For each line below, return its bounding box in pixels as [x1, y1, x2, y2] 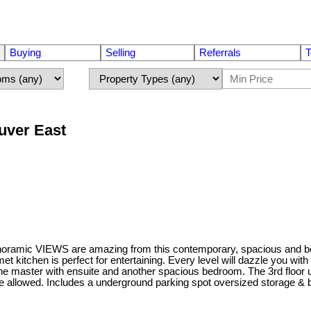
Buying [9, 47, 41, 58]
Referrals [199, 47, 242, 58]
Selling [105, 47, 135, 58]
